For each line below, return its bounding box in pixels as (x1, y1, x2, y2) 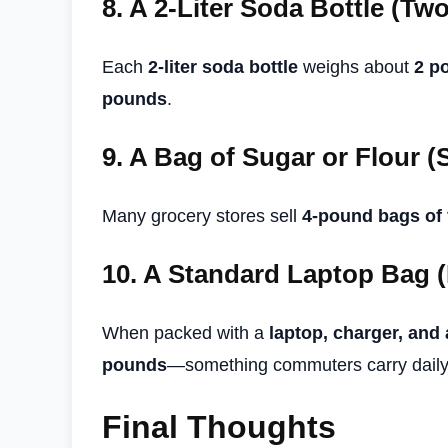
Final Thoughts (102, 409, 336, 446)
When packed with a (102, 322, 269, 343)
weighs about (298, 56, 414, 77)
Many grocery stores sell (102, 205, 302, 226)
